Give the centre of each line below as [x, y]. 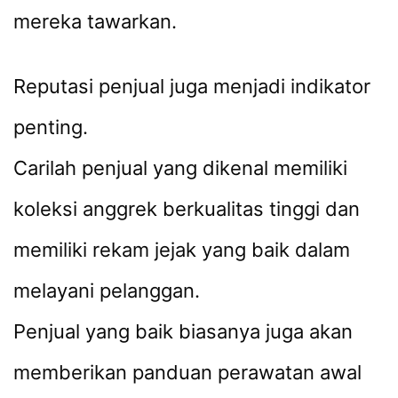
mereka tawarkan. [95, 21]
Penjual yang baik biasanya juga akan [183, 332]
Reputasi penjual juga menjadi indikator [192, 87]
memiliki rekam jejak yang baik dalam [182, 250]
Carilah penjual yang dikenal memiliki [180, 168]
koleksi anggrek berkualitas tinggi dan [187, 209]
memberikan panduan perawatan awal [187, 373]
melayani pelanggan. [107, 291]
